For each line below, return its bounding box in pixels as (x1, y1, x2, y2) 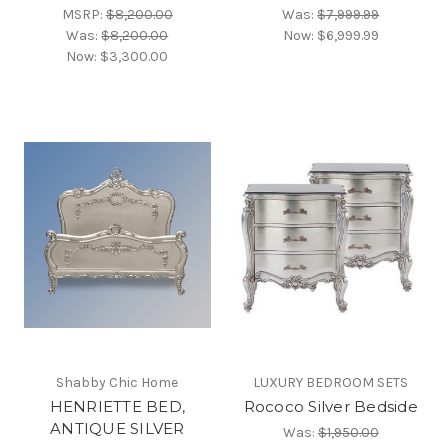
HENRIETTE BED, (49, 397, 185, 417)
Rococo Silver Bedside (243, 397, 418, 417)
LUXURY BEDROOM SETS (253, 374, 409, 392)
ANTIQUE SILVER (50, 419, 185, 439)
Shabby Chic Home (56, 374, 179, 392)
